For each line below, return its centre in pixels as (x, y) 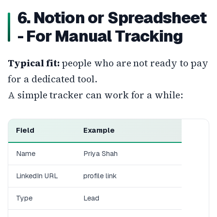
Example (99, 130)
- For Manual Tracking (100, 36)
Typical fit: (34, 63)
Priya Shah (101, 153)
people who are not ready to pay (134, 63)
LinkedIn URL (37, 176)
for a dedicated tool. (53, 79)
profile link (100, 176)
